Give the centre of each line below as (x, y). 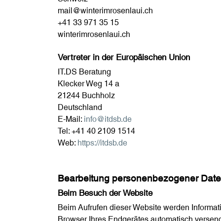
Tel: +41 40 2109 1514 (96, 131)
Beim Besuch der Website (105, 193)
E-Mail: (71, 119)
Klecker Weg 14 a (89, 84)
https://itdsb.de (102, 143)
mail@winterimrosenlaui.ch (105, 11)
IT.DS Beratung (84, 72)
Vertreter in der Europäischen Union (124, 57)
